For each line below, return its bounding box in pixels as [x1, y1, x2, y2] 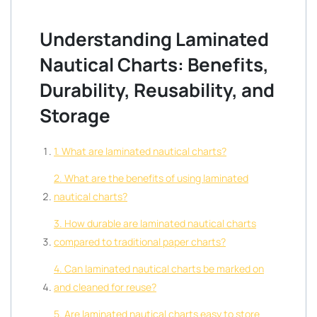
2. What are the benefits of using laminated [54, 171, 248, 185]
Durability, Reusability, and [40, 77, 275, 103]
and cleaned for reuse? [54, 280, 156, 294]
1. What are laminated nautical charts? [54, 144, 226, 158]
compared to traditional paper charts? [54, 235, 226, 248]
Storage [40, 103, 110, 128]
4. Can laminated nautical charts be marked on [54, 262, 264, 275]
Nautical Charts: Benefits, [40, 52, 269, 77]
